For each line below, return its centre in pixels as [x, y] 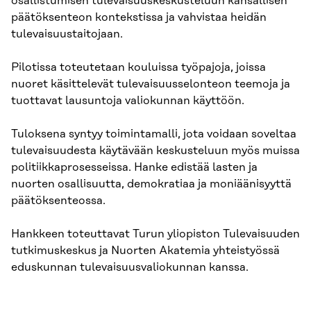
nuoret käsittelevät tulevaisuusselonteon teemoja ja [151, 84]
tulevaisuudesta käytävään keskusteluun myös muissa [155, 151]
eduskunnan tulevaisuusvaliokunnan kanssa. [130, 267]
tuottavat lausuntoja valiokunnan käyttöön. [128, 101]
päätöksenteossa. [58, 201]
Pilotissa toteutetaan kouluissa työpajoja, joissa [138, 67]
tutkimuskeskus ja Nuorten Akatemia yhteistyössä [145, 251]
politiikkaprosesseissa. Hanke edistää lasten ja [134, 167]
